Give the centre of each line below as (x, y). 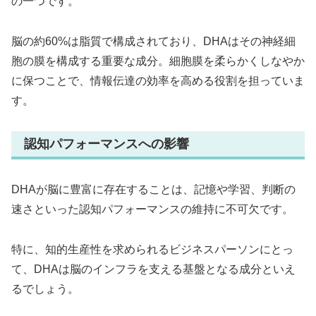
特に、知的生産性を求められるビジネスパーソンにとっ (152, 249)
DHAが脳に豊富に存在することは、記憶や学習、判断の (153, 190)
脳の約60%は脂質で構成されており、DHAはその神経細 (153, 41)
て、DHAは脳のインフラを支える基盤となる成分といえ (153, 269)
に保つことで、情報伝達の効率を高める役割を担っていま (158, 80)
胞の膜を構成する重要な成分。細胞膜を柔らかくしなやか (158, 61)
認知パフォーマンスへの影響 (107, 144)
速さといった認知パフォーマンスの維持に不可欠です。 (152, 209)
